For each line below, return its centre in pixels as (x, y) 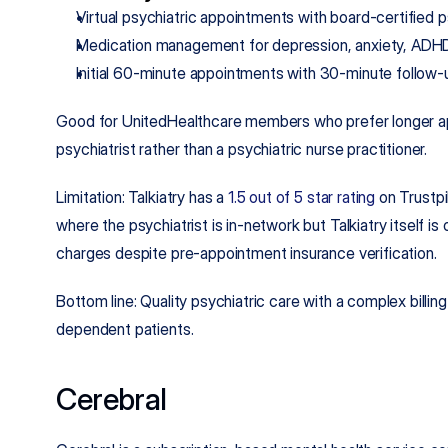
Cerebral (111, 398)
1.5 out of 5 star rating (301, 196)
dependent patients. (125, 328)
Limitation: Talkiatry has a (142, 196)
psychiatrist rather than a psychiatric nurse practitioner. (242, 148)
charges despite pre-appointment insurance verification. (246, 252)
